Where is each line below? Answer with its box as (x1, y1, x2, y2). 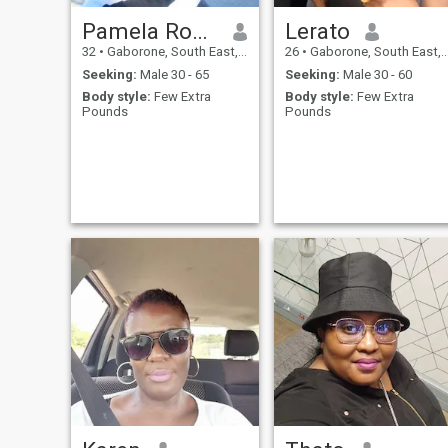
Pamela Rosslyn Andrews (191, 18, 208, 45)
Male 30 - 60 (339, 66, 412, 82)
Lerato (284, 18, 350, 45)
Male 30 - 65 (136, 66, 209, 82)
